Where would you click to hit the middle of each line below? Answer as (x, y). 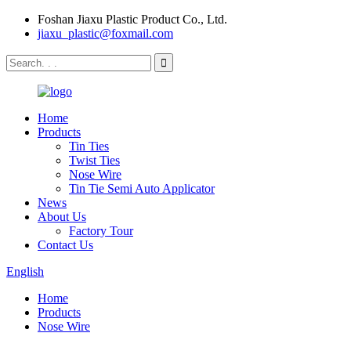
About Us (62, 217)
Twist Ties (94, 160)
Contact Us (65, 245)
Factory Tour (101, 231)
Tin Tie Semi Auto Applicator (142, 188)
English (25, 271)
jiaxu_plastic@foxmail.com (105, 33)
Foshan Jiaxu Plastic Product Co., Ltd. (132, 19)
